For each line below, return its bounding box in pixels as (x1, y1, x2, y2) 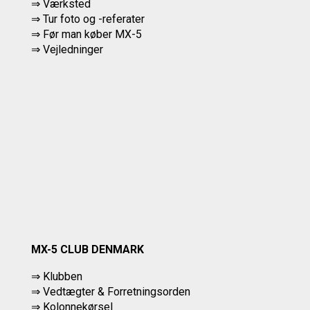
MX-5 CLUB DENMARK (31, 243, 144, 256)
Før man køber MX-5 (43, 28, 142, 41)
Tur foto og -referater (43, 12, 145, 26)
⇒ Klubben (31, 270, 82, 283)
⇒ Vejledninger (31, 43, 103, 56)
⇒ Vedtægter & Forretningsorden (31, 285, 190, 298)
